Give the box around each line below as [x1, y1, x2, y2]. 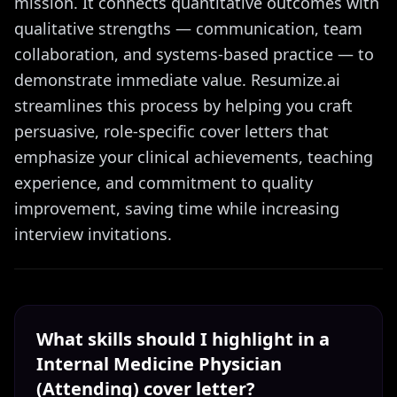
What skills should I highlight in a [36, 327, 330, 351]
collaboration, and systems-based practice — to [14, 43, 374, 65]
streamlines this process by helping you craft [14, 95, 353, 116]
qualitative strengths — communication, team [14, 18, 362, 39]
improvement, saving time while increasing [14, 198, 339, 219]
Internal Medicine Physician [36, 352, 282, 376]
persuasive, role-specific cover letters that [14, 121, 329, 142]
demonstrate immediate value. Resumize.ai [14, 69, 340, 90]
